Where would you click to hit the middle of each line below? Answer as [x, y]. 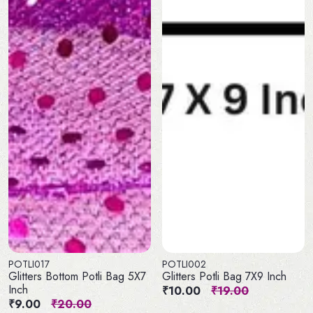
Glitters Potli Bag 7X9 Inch [224, 277]
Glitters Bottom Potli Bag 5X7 [77, 277]
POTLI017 [29, 264]
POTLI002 [184, 264]
